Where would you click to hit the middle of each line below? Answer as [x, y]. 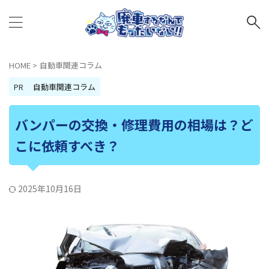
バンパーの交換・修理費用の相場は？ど [134, 124]
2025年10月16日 [50, 189]
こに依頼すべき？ [67, 145]
